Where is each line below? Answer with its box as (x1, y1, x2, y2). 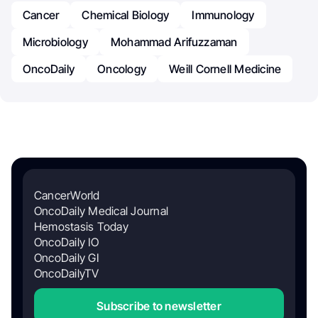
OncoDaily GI (34, 250, 99, 265)
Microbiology (23, 34, 88, 49)
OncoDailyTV (34, 265, 99, 280)
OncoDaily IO (34, 234, 99, 249)
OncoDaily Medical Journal (34, 203, 168, 218)
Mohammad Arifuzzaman (110, 34, 238, 49)
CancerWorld (34, 187, 100, 202)
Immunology (192, 7, 255, 22)
